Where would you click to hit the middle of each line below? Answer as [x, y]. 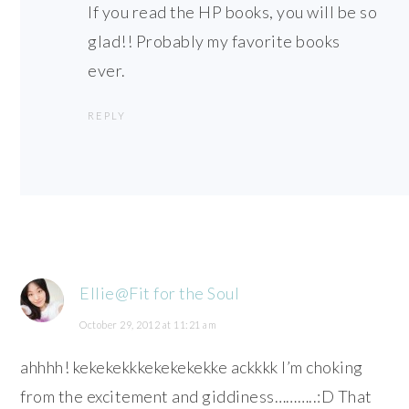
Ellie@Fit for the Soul [160, 293]
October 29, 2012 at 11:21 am [148, 324]
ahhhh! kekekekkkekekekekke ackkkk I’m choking [192, 367]
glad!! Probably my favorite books [214, 41]
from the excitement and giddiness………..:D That [196, 396]
